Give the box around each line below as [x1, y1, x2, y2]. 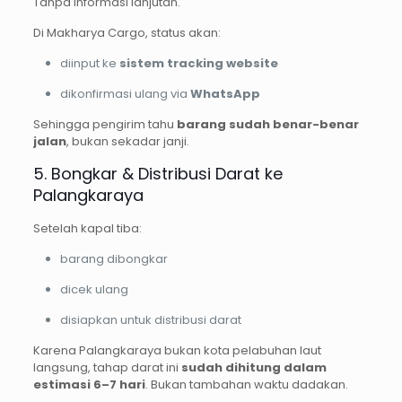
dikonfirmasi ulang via [59, 85, 190, 103]
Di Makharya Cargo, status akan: [32, 24, 221, 42]
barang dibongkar [59, 250, 168, 268]
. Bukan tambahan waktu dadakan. [144, 376, 348, 394]
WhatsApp [189, 85, 260, 103]
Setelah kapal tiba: [32, 220, 142, 238]
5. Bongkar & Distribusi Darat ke [32, 162, 283, 186]
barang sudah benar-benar [176, 116, 359, 134]
